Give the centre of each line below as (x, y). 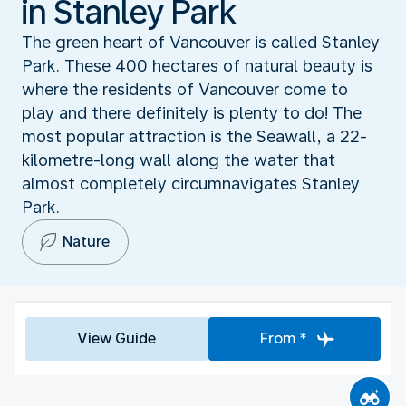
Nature (86, 241)
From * (283, 338)
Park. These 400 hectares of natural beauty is (197, 65)
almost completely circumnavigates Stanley (191, 183)
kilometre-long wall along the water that (179, 159)
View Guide (117, 338)
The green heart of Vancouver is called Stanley (201, 42)
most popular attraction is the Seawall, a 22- (194, 136)
